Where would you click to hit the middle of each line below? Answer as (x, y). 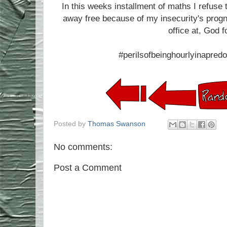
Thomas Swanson (117, 124)
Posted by (71, 124)
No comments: (83, 147)
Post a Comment (88, 168)
